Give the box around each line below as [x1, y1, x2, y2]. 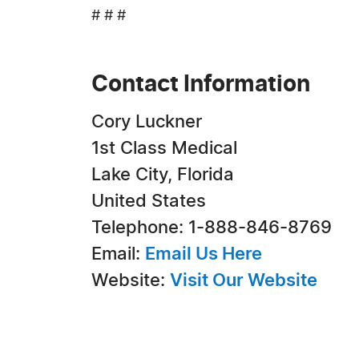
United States [91, 192, 206, 210]
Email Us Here [145, 245, 262, 263]
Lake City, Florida [91, 166, 234, 184]
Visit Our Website [170, 272, 317, 289]
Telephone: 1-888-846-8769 [91, 219, 332, 236]
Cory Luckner [91, 113, 202, 131]
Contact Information [91, 74, 310, 96]
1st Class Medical [91, 139, 237, 157]
